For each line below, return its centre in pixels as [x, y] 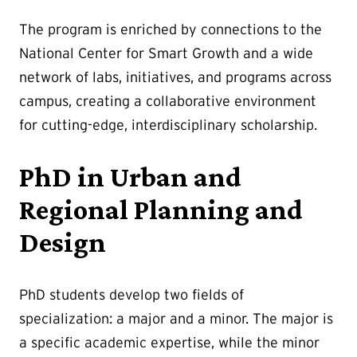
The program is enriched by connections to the [171, 29]
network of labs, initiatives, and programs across [175, 77]
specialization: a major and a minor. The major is [176, 318]
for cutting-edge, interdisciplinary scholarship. [168, 125]
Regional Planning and [161, 209]
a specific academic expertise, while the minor [169, 342]
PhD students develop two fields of [131, 294]
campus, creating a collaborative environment [168, 101]
